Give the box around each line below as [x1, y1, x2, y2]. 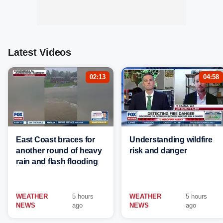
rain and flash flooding [16, 157, 98, 166]
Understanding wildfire [129, 135, 213, 144]
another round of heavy [16, 146, 102, 155]
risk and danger [129, 146, 187, 155]
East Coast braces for [16, 135, 95, 144]
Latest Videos [8, 47, 71, 58]
